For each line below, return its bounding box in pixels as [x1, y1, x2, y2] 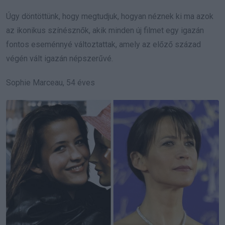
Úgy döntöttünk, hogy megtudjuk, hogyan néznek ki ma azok [6, 11, 213, 21]
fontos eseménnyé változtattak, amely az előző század [6, 39, 201, 49]
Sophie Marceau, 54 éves [6, 77, 95, 87]
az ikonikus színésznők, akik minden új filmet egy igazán [6, 25, 204, 35]
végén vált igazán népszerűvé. [6, 53, 113, 63]
